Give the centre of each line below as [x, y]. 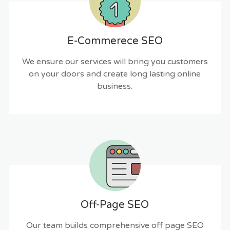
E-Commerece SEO [115, 41]
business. [115, 86]
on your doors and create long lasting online [115, 74]
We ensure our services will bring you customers [115, 61]
